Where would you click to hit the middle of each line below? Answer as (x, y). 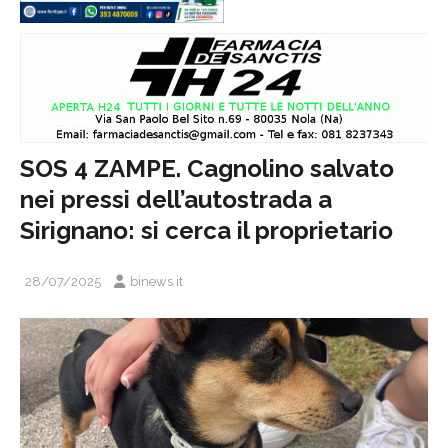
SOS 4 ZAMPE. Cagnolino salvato (207, 168)
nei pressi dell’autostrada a (176, 199)
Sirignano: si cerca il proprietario (206, 230)
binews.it (156, 281)
